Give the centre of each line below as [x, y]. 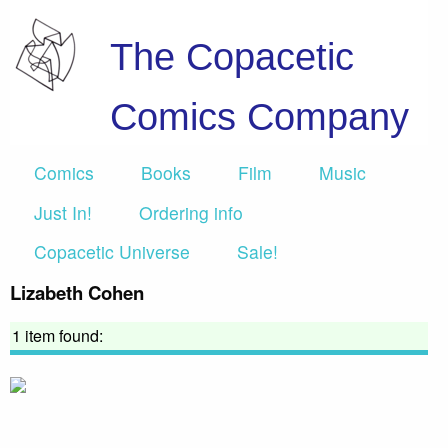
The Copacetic [232, 56]
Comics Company [259, 116]
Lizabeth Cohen [77, 293]
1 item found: [57, 336]
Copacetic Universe [112, 251]
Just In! [63, 212]
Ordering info [191, 212]
